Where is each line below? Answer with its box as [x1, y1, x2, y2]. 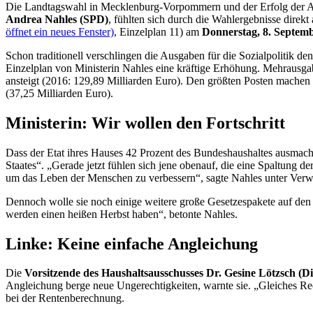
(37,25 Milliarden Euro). [6, 87, 113, 99]
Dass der [6, 146, 47, 159]
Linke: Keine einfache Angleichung [6, 234, 258, 253]
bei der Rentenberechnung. [6, 292, 124, 305]
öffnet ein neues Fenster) [6, 25, 114, 38]
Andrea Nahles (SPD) [6, 13, 108, 25]
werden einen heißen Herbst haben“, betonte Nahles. [6, 208, 238, 220]
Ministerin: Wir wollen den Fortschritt [6, 113, 285, 132]
